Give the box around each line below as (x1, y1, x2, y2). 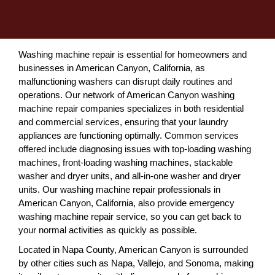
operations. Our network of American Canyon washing (18, 90, 234, 100)
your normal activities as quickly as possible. (18, 225, 197, 235)
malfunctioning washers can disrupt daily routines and (18, 76, 232, 87)
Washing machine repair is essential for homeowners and (18, 49, 247, 60)
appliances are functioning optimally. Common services (18, 130, 239, 141)
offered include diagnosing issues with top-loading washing (18, 144, 251, 154)
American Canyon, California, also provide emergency (18, 198, 234, 208)
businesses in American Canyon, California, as (18, 63, 205, 73)
